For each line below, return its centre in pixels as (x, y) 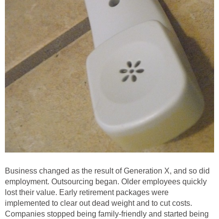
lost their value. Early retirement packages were (87, 193)
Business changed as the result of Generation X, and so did (107, 171)
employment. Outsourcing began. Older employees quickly (106, 182)
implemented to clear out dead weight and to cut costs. (99, 203)
